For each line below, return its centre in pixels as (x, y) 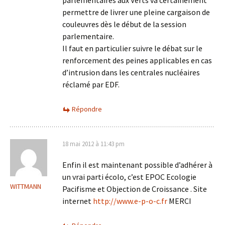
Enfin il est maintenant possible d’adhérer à (137, 165)
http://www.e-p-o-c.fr (130, 201)
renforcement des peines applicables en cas (137, 60)
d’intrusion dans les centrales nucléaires (131, 72)
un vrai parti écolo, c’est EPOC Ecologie (129, 177)
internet (78, 201)
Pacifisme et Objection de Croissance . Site (135, 189)
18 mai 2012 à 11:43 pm (93, 144)
